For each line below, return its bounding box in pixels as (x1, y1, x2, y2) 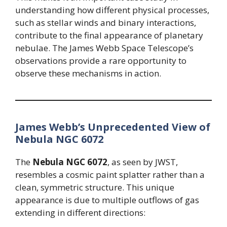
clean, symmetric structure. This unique (15, 181, 174, 193)
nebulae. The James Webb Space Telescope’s (15, 42, 194, 54)
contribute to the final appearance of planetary (15, 29, 203, 41)
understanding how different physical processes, (15, 4, 209, 16)
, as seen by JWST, (107, 156, 178, 168)
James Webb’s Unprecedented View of (15, 120, 210, 134)
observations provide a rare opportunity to (15, 54, 186, 66)
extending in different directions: (15, 206, 145, 218)
